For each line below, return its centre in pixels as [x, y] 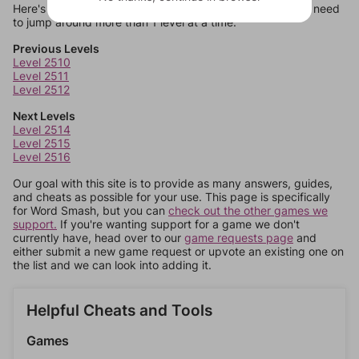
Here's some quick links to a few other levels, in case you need [176, 8]
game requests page [239, 238]
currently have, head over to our [99, 238]
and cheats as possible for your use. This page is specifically [171, 197]
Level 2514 [42, 129]
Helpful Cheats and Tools [119, 311]
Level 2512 [41, 89]
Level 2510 [42, 62]
